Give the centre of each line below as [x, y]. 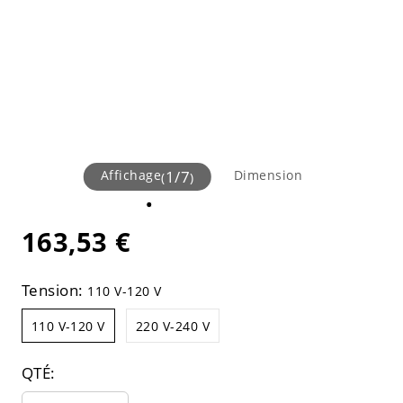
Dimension [268, 175]
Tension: [54, 290]
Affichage [131, 175]
